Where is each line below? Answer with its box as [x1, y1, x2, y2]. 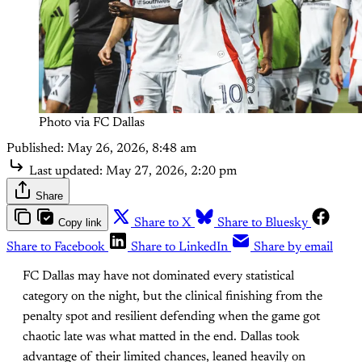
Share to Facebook [6, 240, 105, 254]
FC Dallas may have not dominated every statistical [23, 269, 294, 283]
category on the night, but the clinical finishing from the [23, 289, 322, 303]
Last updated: [29, 164, 103, 178]
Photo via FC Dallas [39, 116, 145, 129]
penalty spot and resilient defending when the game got [23, 309, 320, 323]
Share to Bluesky [217, 216, 308, 229]
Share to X [134, 216, 192, 229]
